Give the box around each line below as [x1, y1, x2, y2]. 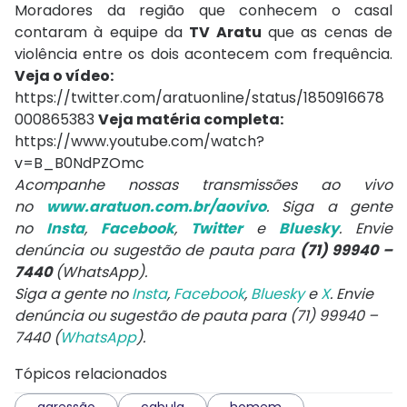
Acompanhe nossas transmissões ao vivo [15, 174, 392, 195]
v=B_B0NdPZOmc [15, 152, 144, 174]
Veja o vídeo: [15, 65, 114, 86]
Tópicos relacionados [15, 362, 167, 384]
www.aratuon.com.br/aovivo [45, 195, 266, 217]
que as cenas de [261, 21, 393, 43]
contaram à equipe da [15, 21, 190, 43]
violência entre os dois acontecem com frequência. [15, 43, 392, 65]
